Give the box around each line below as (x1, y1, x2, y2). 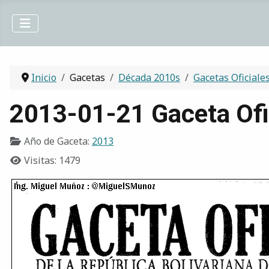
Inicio (31, 71, 56, 85)
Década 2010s (118, 71, 180, 85)
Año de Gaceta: (22, 134, 92, 148)
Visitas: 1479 (24, 154, 80, 168)
